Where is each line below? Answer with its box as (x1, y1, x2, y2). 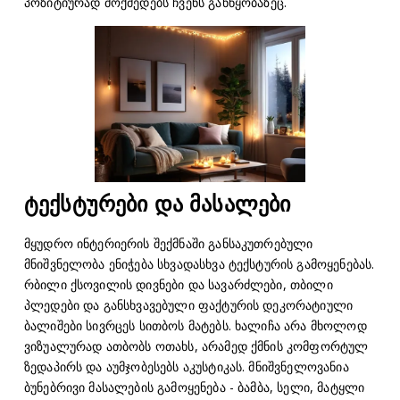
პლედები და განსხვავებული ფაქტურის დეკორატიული (23, 296, 354, 313)
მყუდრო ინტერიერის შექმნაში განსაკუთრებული (23, 234, 313, 252)
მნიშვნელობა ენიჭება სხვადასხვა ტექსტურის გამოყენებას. (23, 254, 375, 272)
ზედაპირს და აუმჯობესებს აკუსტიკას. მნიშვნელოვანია (23, 357, 349, 375)
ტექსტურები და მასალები (23, 190, 291, 217)
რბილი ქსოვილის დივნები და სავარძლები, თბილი (23, 275, 333, 293)
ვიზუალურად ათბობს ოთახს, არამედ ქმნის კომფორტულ (23, 337, 369, 354)
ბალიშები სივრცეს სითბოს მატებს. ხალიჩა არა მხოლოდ (23, 316, 367, 334)
